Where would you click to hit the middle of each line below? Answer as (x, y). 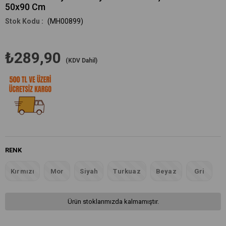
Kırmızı (23, 171)
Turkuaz (127, 171)
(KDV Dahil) (81, 61)
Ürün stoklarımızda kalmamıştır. (113, 202)
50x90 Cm (25, 7)
